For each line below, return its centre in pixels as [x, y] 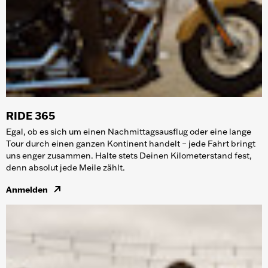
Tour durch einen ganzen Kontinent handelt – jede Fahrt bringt [131, 144]
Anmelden [27, 189]
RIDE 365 [31, 116]
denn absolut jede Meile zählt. [66, 167]
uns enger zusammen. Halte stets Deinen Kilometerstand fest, [129, 156]
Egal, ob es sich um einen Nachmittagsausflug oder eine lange [129, 132]
